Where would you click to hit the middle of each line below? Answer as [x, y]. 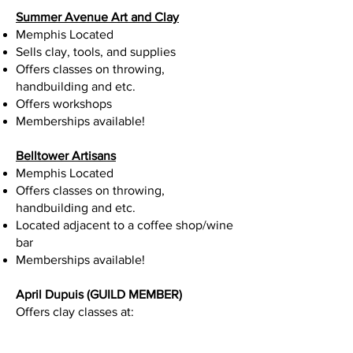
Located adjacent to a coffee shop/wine [124, 225]
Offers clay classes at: [75, 312]
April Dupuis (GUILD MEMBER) [99, 294]
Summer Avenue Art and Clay [97, 17]
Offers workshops [64, 104]
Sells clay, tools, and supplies [96, 52]
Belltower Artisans [66, 156]
